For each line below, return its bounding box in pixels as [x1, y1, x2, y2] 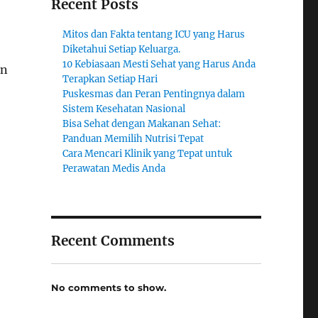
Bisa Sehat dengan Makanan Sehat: [62, 118, 221, 130]
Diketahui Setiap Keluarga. [62, 43, 181, 55]
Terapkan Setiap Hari [62, 73, 158, 85]
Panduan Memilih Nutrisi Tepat [62, 133, 204, 145]
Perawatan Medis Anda [62, 163, 166, 175]
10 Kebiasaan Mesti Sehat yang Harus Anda [62, 58, 256, 70]
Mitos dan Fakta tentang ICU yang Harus [62, 28, 246, 40]
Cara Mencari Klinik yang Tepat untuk [62, 148, 233, 160]
